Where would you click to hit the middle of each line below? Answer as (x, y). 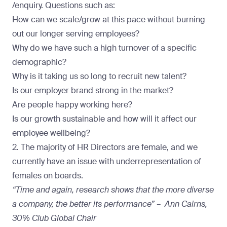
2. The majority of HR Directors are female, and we (105, 147)
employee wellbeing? (51, 133)
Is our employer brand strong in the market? (94, 90)
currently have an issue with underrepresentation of (107, 161)
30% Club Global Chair (55, 218)
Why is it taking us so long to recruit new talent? (99, 76)
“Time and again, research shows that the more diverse (113, 190)
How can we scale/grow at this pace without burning (109, 19)
